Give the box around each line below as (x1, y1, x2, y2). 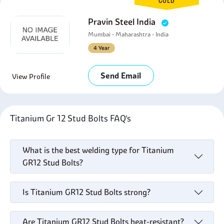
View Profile (12, 72, 50, 81)
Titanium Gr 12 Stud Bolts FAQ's (10, 113, 135, 123)
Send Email (100, 70, 141, 80)
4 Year (93, 44, 110, 51)
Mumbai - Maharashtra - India (88, 30, 169, 38)
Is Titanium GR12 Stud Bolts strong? (22, 187, 150, 197)
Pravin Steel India (88, 16, 158, 27)
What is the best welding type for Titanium (22, 145, 174, 155)
